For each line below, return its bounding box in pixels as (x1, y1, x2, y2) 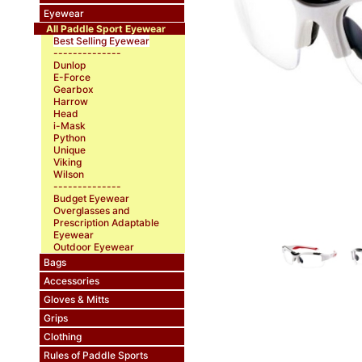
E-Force (53, 70, 90, 83)
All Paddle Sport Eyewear (46, 22, 166, 35)
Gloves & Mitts (43, 293, 109, 305)
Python (53, 131, 86, 144)
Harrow (53, 95, 88, 107)
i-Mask (53, 119, 86, 132)
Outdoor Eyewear (53, 240, 134, 253)
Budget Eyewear (53, 192, 129, 204)
